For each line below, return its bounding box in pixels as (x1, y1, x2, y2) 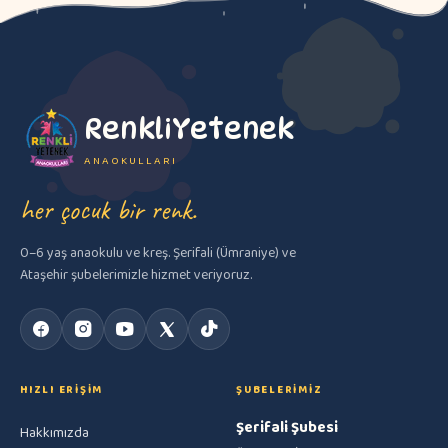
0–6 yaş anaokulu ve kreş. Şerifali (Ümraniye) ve (20, 242, 296, 264)
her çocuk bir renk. (20, 192, 197, 227)
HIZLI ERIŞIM (20, 381, 104, 399)
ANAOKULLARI (84, 151, 177, 170)
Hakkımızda (20, 422, 89, 444)
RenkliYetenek (84, 111, 295, 146)
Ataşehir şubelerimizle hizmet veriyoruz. (20, 264, 252, 286)
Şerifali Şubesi (236, 416, 338, 440)
